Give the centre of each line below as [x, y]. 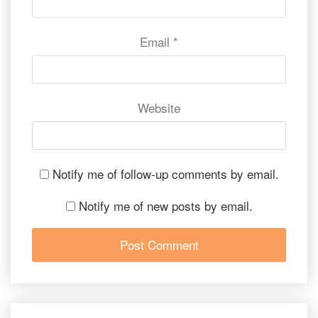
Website [159, 107]
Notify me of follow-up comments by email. [165, 173]
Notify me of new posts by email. [165, 205]
